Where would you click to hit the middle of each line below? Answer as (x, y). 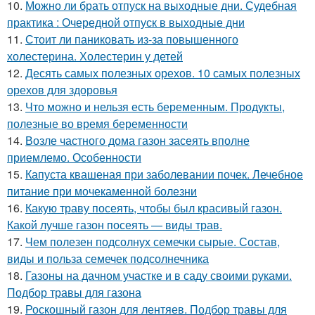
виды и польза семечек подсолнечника (108, 258)
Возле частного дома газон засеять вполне (137, 140)
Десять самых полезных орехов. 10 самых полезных (163, 72)
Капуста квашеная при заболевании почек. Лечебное (164, 174)
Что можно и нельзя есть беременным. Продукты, (155, 106)
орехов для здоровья (62, 89)
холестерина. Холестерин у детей (95, 56)
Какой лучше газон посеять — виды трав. (115, 224)
